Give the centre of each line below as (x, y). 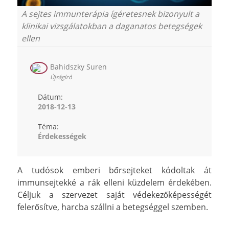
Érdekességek (62, 136)
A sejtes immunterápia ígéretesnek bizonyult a (110, 14)
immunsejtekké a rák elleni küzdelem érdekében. (114, 182)
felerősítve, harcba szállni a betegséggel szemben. (113, 207)
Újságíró (61, 77)
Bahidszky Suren (78, 66)
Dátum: (50, 97)
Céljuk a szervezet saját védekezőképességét (114, 194)
